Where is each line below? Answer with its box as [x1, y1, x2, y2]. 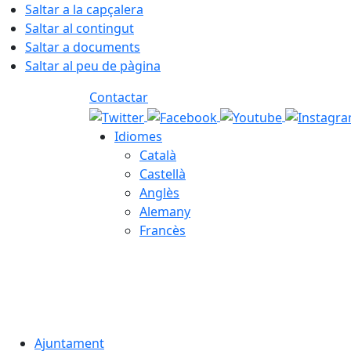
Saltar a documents [25, 38, 140, 56]
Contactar [89, 89, 148, 106]
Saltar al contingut [25, 20, 134, 37]
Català [139, 146, 176, 164]
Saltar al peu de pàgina [25, 57, 161, 74]
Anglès [139, 183, 179, 201]
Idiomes [114, 127, 162, 145]
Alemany [139, 202, 190, 220]
